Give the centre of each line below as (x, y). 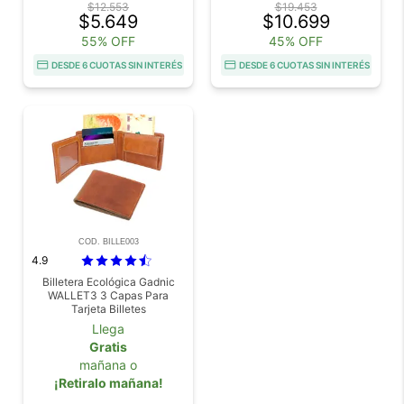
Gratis (108, 346)
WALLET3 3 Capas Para (108, 295)
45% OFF (296, 41)
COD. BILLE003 (108, 241)
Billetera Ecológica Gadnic (108, 281)
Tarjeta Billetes (108, 308)
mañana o (108, 364)
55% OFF (108, 41)
